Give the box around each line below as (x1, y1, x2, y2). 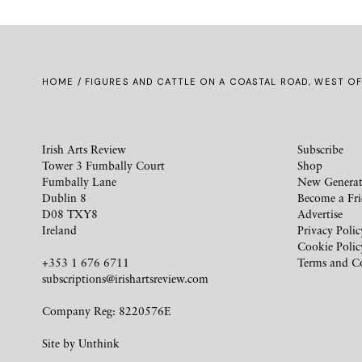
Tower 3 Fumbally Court (42, 158, 165, 172)
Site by (42, 336, 78, 350)
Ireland (42, 223, 77, 237)
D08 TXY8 (42, 207, 98, 221)
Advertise (297, 207, 343, 221)
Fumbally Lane (42, 175, 116, 188)
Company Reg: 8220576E (42, 304, 171, 318)
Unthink (78, 336, 120, 350)
